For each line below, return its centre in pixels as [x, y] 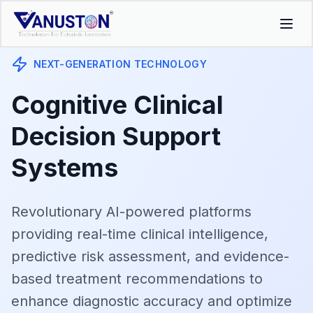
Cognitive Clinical [117, 105]
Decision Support [116, 136]
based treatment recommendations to [137, 279]
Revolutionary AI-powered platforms [131, 212]
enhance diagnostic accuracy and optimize [152, 301]
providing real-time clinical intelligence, [140, 234]
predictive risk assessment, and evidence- [150, 256]
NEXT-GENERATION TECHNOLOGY [121, 64]
